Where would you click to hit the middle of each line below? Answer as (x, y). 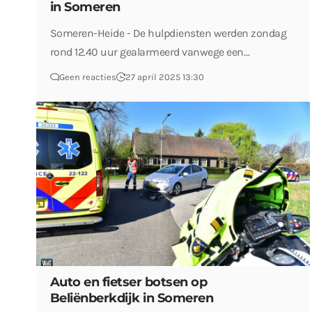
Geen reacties (87, 77)
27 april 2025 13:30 (164, 77)
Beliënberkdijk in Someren (132, 298)
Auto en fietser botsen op (128, 282)
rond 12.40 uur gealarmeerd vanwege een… (150, 52)
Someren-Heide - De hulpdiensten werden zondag (168, 33)
